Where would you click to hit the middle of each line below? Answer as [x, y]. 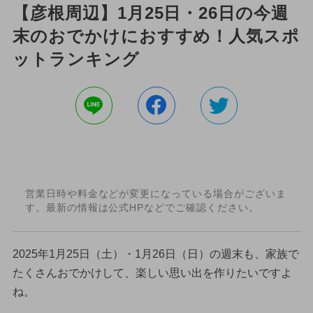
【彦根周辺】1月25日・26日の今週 [151, 13]
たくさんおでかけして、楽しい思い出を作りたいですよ [152, 272]
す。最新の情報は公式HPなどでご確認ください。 [142, 208]
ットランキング [76, 59]
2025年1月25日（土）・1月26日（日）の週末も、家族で [155, 254]
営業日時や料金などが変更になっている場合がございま [155, 194]
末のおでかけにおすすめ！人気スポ [156, 36]
